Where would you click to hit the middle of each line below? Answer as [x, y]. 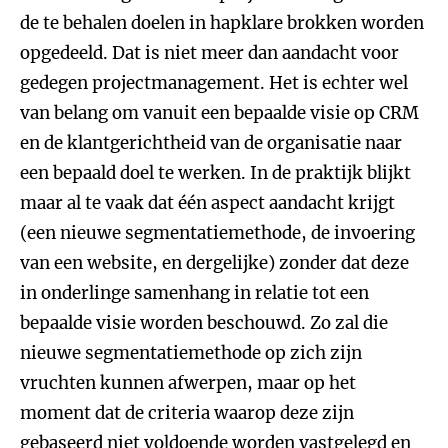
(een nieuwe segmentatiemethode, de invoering [217, 233]
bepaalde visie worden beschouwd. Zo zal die [204, 323]
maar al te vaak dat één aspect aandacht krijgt [207, 203]
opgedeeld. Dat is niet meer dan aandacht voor [209, 53]
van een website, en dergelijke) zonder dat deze [214, 263]
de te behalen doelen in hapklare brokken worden [222, 23]
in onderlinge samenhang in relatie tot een [194, 293]
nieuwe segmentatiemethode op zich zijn [191, 353]
